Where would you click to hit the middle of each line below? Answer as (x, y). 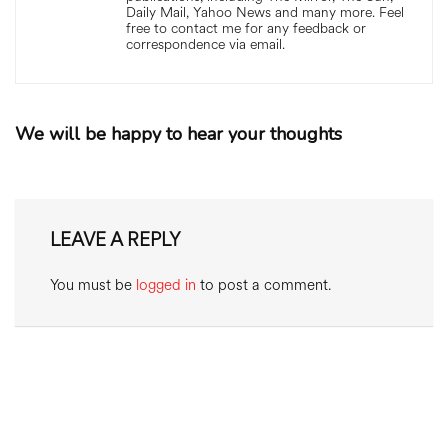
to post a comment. (263, 285)
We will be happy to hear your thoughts (178, 134)
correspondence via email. (205, 44)
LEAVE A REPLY (115, 239)
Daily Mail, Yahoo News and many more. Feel (265, 12)
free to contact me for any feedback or (246, 28)
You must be (93, 285)
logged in (166, 285)
